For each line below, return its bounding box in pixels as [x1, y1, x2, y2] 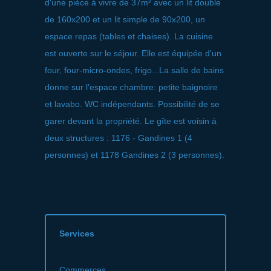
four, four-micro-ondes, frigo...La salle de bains [45, 65, 224, 75]
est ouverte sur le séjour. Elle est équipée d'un [45, 48, 221, 58]
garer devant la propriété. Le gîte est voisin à [45, 116, 217, 126]
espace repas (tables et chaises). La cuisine [45, 31, 213, 41]
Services [59, 228, 94, 238]
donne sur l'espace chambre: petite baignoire [45, 82, 218, 92]
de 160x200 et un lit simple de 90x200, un [45, 14, 205, 24]
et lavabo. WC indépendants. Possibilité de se [45, 99, 220, 109]
